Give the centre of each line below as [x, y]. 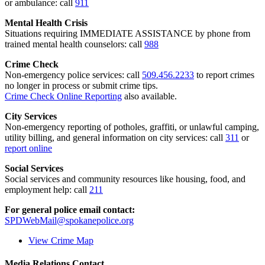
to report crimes [224, 75]
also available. [149, 96]
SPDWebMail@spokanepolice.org [69, 221]
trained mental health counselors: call [75, 44]
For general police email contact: [70, 210]
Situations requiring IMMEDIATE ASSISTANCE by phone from [127, 34]
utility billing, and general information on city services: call [115, 138]
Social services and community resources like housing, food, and [125, 179]
